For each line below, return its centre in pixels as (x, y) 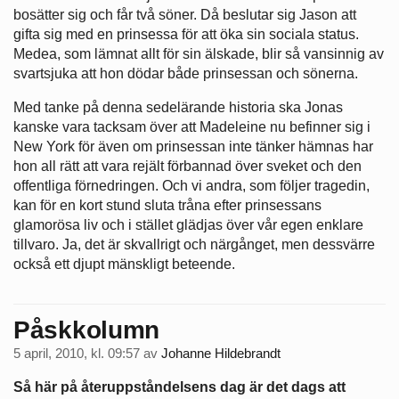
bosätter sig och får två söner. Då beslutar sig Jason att (185, 15)
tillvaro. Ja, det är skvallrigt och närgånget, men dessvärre (194, 245)
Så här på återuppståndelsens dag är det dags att (179, 387)
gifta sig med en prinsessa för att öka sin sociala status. (186, 35)
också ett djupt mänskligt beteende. (124, 265)
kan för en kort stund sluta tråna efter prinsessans (167, 206)
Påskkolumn (87, 330)
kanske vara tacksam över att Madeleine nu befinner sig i (192, 127)
